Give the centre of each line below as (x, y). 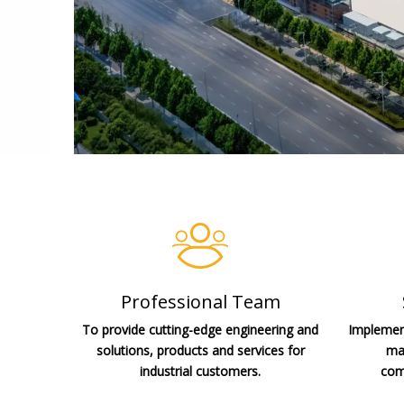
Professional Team (200, 301)
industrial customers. (200, 371)
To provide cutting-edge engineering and (200, 329)
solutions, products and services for (200, 350)
